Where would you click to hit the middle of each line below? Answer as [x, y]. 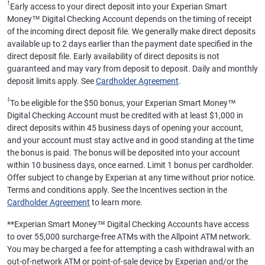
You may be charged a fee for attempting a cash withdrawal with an [131, 249]
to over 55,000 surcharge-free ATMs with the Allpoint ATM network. [129, 237]
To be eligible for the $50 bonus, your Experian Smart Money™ [123, 103]
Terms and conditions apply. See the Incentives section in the [117, 190]
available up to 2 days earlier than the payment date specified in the [130, 44]
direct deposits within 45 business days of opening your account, [125, 128]
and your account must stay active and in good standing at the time [130, 140]
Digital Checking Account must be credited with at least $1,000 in [125, 115]
